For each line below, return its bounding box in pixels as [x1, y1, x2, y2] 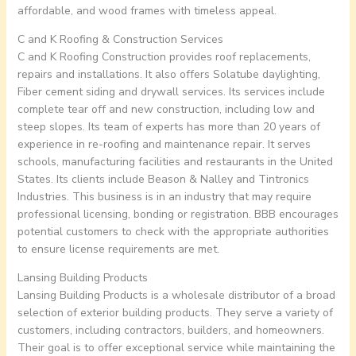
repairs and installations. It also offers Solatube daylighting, [17, 67, 320, 83]
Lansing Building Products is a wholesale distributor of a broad [17, 288, 335, 304]
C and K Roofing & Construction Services [17, 32, 223, 48]
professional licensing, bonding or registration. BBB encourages [17, 207, 339, 222]
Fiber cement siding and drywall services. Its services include [17, 84, 325, 100]
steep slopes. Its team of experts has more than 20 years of [17, 119, 320, 135]
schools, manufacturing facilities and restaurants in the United [17, 154, 333, 170]
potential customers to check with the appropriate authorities [17, 224, 329, 240]
